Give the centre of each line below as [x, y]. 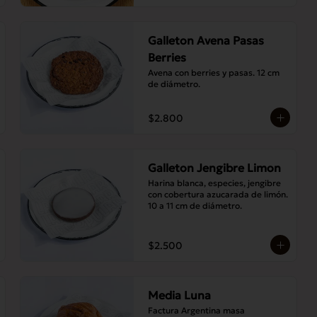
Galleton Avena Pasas [206, 40]
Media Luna [179, 295]
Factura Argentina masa [196, 310]
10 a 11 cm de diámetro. [195, 206]
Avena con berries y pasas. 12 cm [214, 73]
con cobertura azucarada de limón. [218, 194]
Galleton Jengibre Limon [214, 168]
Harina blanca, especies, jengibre [214, 183]
